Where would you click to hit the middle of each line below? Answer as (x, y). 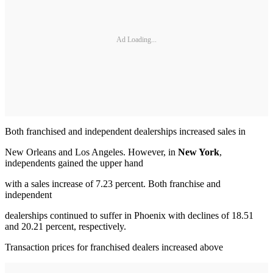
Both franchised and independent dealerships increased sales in (125, 131)
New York (199, 152)
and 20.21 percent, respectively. (66, 226)
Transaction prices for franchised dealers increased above (114, 247)
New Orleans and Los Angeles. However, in (91, 152)
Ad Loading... (136, 40)
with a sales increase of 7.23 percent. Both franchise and (113, 183)
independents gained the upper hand (74, 163)
